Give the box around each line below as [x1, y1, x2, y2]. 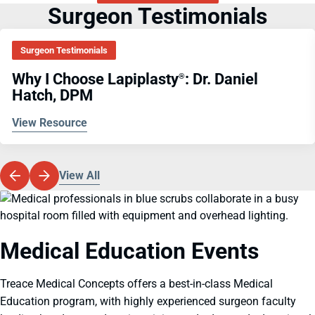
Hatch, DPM [12, 86, 93, 104]
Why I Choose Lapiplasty [12, 70, 179, 88]
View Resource [12, 116, 87, 129]
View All [59, 168, 100, 182]
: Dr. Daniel [185, 70, 258, 88]
